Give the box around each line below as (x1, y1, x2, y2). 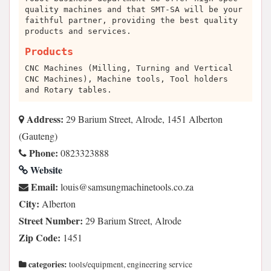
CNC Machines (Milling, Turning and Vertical (25, 64, 233, 73)
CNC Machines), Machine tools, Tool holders (25, 74, 228, 83)
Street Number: (19, 214, 83, 227)
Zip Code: (19, 230, 60, 244)
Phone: (27, 146, 58, 160)
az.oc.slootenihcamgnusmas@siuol (60, 180, 194, 193)
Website (28, 163, 62, 177)
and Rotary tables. (25, 85, 112, 94)
